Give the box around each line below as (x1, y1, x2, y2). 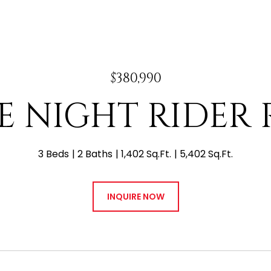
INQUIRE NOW (106, 191, 165, 203)
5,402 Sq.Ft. (180, 147, 233, 161)
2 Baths (77, 147, 113, 161)
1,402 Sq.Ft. (121, 147, 171, 161)
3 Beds (38, 147, 69, 161)
